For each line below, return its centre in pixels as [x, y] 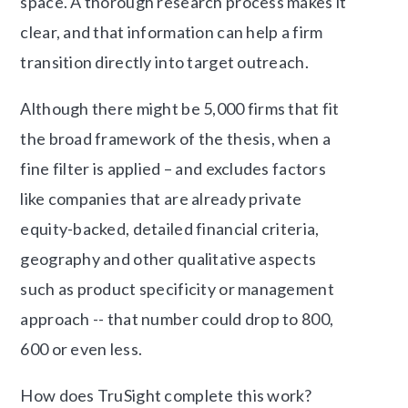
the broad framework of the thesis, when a [175, 139]
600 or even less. [82, 349]
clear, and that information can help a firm [172, 32]
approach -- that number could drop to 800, [177, 319]
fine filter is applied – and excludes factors [173, 169]
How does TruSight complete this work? [166, 396]
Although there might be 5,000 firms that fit [180, 109]
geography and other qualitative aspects [168, 259]
